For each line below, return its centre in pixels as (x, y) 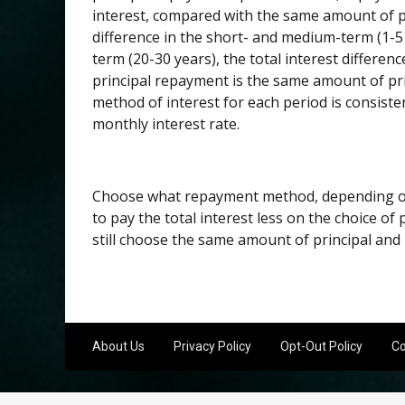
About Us (118, 346)
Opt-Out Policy (321, 346)
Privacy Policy (212, 346)
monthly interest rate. (166, 123)
